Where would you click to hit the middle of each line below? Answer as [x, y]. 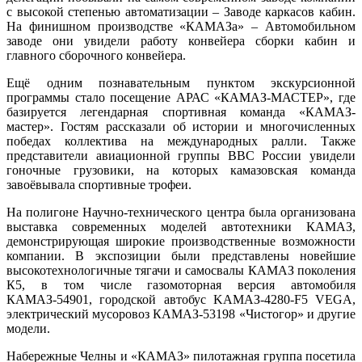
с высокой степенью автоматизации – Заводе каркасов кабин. [181, 11]
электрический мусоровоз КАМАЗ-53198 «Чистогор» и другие [181, 314]
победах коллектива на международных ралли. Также [181, 141]
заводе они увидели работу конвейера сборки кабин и [181, 40]
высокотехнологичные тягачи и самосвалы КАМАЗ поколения [181, 270]
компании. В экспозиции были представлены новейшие [181, 255]
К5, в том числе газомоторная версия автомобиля [181, 284]
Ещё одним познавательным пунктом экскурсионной [181, 82]
